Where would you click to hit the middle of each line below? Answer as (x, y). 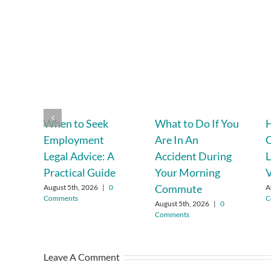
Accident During (193, 156)
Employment (74, 139)
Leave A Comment (82, 256)
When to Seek (76, 123)
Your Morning (187, 172)
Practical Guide (80, 172)
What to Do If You (197, 123)
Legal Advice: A (79, 156)
